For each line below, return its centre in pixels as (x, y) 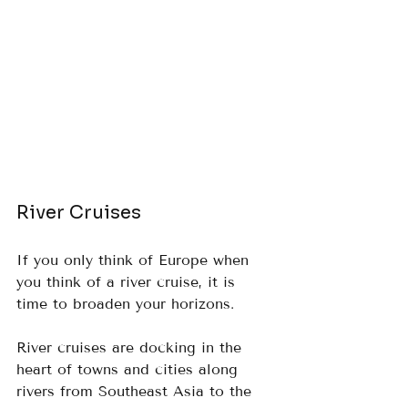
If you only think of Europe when (135, 260)
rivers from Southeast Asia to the (137, 392)
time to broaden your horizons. (131, 304)
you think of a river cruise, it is (128, 282)
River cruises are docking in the (132, 348)
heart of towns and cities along (130, 370)
